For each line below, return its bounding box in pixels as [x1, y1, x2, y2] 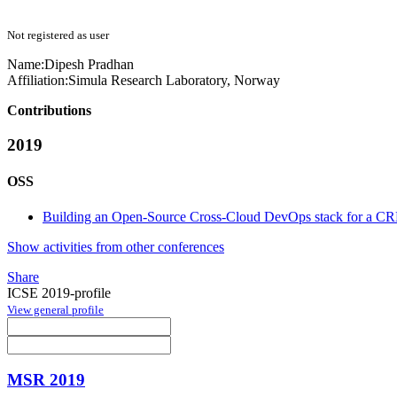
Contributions [7, 103, 91, 119]
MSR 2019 [7, 370, 85, 390]
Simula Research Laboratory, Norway [68, 73, 280, 89]
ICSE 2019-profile [7, 284, 111, 300]
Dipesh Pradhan [44, 57, 134, 73]
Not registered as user [7, 28, 109, 43]
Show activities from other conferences [7, 238, 224, 254]
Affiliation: [7, 73, 68, 89]
